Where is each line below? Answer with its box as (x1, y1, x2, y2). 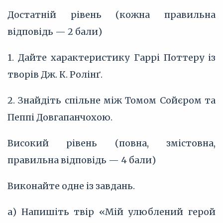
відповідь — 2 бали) (7, 26, 102, 37)
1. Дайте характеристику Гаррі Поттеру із (7, 52, 216, 63)
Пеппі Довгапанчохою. (7, 111, 112, 123)
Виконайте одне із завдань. (7, 180, 135, 192)
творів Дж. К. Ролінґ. (7, 69, 103, 80)
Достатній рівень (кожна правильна (7, 9, 216, 20)
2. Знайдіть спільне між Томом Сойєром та (7, 95, 216, 106)
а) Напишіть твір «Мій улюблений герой (7, 206, 216, 218)
